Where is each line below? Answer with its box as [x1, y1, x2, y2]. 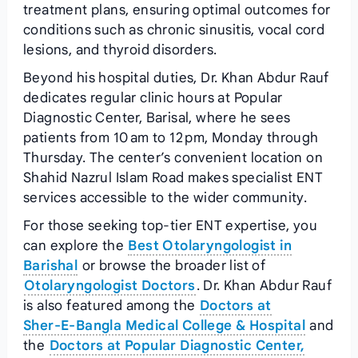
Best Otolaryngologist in [128, 237, 292, 254]
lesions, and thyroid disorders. [22, 42, 217, 58]
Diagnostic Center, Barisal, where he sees [22, 109, 291, 126]
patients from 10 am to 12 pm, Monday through [22, 129, 319, 146]
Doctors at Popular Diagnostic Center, [49, 337, 305, 354]
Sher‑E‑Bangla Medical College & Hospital [22, 317, 305, 334]
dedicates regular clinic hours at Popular [22, 89, 283, 106]
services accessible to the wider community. [22, 189, 308, 206]
